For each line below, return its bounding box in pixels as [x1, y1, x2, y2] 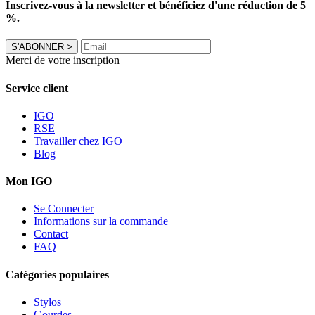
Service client [6, 82, 68, 94]
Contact [34, 228, 68, 240]
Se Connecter [34, 202, 94, 215]
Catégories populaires [6, 268, 109, 281]
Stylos [34, 295, 61, 308]
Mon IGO [6, 175, 52, 188]
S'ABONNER [11, 41, 64, 53]
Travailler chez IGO [34, 134, 122, 147]
